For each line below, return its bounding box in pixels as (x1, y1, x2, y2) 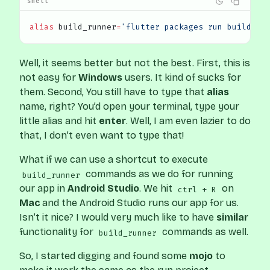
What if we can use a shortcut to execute (19, 154, 208, 166)
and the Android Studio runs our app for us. (40, 197, 239, 209)
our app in (19, 183, 67, 195)
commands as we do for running (83, 168, 233, 180)
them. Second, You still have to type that (19, 86, 207, 98)
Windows (78, 72, 122, 84)
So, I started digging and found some (19, 250, 189, 262)
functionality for (19, 226, 96, 238)
